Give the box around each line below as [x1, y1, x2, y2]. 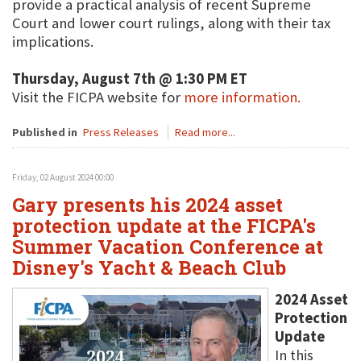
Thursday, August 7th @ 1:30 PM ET [12, 69, 247, 88]
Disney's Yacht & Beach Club [12, 255, 286, 280]
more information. [184, 88, 301, 106]
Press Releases [83, 125, 159, 139]
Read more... [175, 125, 235, 139]
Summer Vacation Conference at [12, 234, 323, 259]
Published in [12, 125, 77, 139]
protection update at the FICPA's [12, 213, 316, 239]
